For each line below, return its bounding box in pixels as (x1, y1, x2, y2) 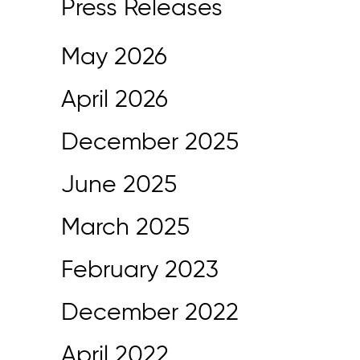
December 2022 (61, 301, 239, 325)
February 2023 (61, 259, 219, 283)
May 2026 (61, 46, 167, 70)
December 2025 (61, 131, 239, 155)
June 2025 (61, 174, 177, 198)
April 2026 (61, 88, 168, 112)
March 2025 (61, 216, 190, 240)
